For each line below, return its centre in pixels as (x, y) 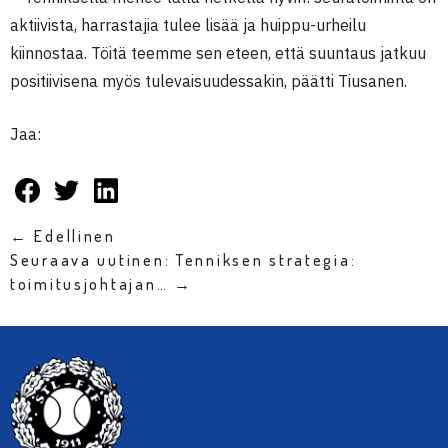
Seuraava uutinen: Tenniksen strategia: (183, 260)
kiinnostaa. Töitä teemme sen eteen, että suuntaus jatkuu (218, 53)
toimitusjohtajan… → (101, 284)
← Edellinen (63, 236)
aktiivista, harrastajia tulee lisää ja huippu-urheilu (188, 25)
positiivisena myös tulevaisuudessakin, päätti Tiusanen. (208, 81)
